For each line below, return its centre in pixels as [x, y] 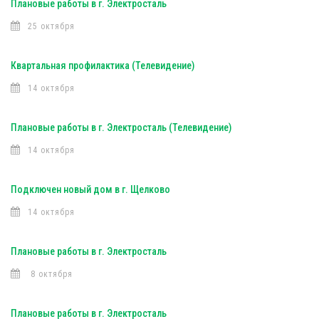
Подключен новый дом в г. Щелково [90, 189]
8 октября [50, 274]
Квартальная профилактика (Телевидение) [103, 66]
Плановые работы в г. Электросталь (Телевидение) [121, 127]
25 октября [51, 26]
